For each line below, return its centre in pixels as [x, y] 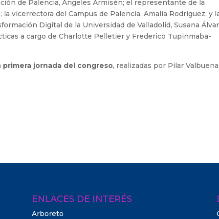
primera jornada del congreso [58, 66]
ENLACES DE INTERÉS [82, 199]
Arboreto [47, 213]
